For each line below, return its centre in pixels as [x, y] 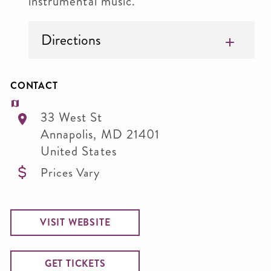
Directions [71, 40]
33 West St [72, 117]
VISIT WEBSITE [75, 222]
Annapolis [67, 134]
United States [79, 151]
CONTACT [34, 86]
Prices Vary [70, 172]
